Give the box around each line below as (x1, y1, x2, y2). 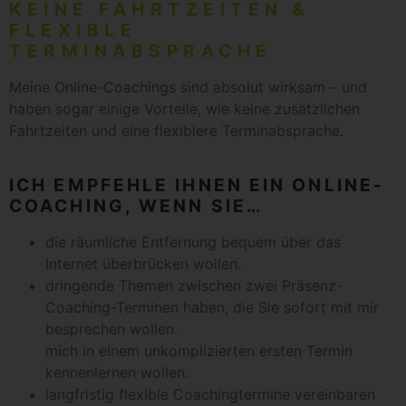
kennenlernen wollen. (45, 362, 188, 382)
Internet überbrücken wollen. (45, 254, 241, 273)
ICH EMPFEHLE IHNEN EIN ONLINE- (9, 173, 385, 196)
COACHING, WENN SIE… (9, 194, 263, 217)
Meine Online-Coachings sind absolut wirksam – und (9, 77, 367, 96)
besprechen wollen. (45, 319, 178, 338)
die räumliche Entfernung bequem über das (45, 232, 341, 251)
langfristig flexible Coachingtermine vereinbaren (45, 384, 375, 403)
